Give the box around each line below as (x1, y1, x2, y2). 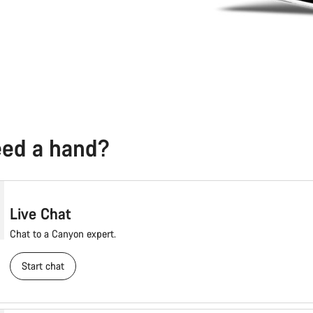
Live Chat (9, 203, 71, 224)
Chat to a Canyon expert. (9, 227, 116, 241)
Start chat (21, 259, 64, 273)
